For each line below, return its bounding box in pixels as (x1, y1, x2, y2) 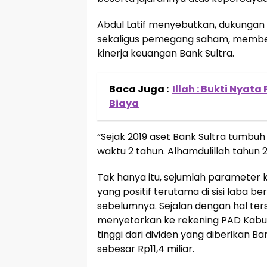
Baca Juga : (109, 82, 169, 96)
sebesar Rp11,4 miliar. (97, 241, 194, 256)
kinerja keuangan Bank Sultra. (97, 46, 234, 60)
